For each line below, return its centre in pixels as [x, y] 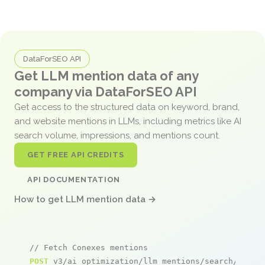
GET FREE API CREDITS [76, 154]
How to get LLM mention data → [85, 199]
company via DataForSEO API [106, 91]
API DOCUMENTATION [74, 179]
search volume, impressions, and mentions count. [118, 135]
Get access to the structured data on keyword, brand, [127, 107]
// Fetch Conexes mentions [89, 247]
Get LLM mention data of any [106, 75]
